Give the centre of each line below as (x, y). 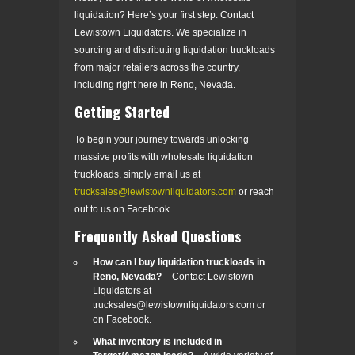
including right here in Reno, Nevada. (155, 84)
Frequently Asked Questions (158, 236)
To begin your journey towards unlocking (162, 139)
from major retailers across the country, (157, 67)
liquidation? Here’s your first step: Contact (164, 15)
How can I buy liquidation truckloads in (179, 262)
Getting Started (122, 111)
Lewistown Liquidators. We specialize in (160, 32)
